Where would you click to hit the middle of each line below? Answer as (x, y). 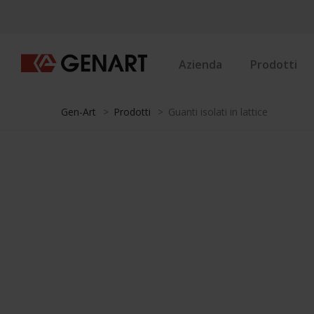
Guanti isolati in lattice (218, 112)
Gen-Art (78, 112)
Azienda (200, 65)
